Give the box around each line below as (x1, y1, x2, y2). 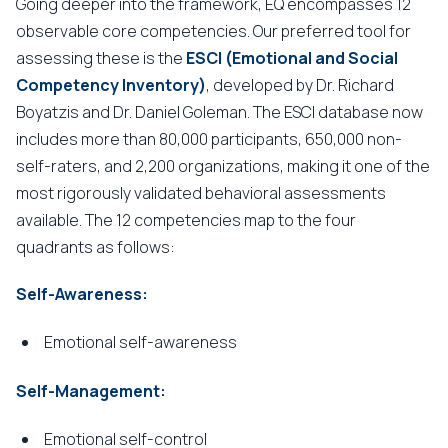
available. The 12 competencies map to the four (16, 209, 356, 231)
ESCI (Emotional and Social (186, 47, 398, 69)
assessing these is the (16, 47, 186, 69)
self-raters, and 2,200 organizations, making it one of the (16, 155, 430, 177)
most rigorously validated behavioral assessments (16, 182, 386, 204)
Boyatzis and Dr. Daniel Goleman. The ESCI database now (16, 101, 423, 123)
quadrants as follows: (16, 236, 175, 258)
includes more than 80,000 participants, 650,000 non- (16, 128, 402, 150)
